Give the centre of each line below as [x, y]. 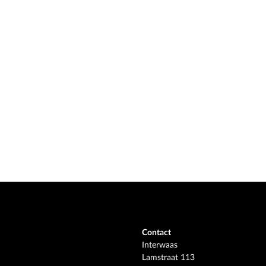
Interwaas [160, 245]
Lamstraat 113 [168, 258]
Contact [156, 233]
